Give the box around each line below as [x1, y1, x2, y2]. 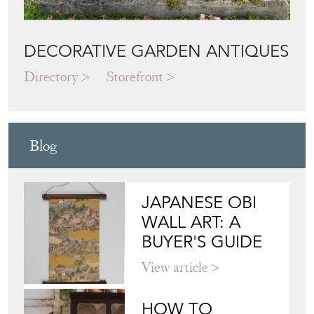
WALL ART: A [142, 212, 241, 233]
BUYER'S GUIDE [142, 231, 263, 253]
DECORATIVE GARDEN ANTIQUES [24, 41, 289, 62]
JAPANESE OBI [142, 192, 257, 214]
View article [142, 259, 209, 277]
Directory [24, 68, 78, 86]
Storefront [107, 68, 163, 86]
